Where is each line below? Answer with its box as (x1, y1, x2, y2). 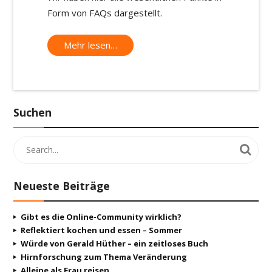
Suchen (13, 104, 52, 120)
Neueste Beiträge (13, 178, 110, 194)
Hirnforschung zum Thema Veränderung (20, 251, 187, 262)
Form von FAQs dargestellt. (47, 7, 162, 19)
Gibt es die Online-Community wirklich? (20, 211, 182, 222)
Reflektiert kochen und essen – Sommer (20, 224, 182, 236)
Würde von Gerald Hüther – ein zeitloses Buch (20, 237, 208, 249)
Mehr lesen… (64, 38, 117, 51)
